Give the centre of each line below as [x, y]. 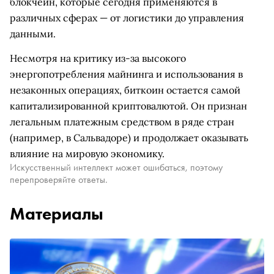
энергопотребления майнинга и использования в [126, 74]
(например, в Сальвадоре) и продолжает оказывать [129, 138]
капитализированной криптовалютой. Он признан [128, 106]
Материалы [57, 214]
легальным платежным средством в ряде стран [122, 122]
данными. [33, 34]
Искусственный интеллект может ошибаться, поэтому [116, 167]
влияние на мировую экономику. [87, 154]
